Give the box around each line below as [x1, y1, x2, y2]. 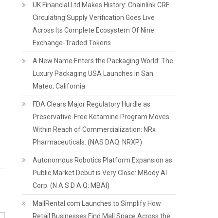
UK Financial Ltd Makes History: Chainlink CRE [33, 1, 170, 9]
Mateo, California [33, 82, 86, 90]
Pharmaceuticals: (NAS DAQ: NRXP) [33, 138, 143, 146]
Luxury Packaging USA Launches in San [33, 70, 154, 77]
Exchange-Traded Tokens [33, 39, 111, 47]
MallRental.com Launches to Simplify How [33, 200, 162, 207]
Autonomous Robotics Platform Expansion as [33, 156, 173, 164]
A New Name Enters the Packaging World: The [33, 57, 174, 65]
